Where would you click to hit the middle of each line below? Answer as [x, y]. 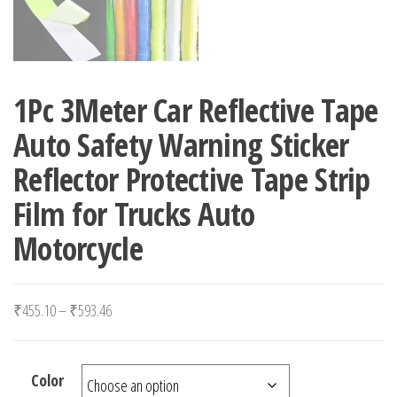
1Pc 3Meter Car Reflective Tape [196, 110]
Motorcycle [78, 249]
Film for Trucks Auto [134, 214]
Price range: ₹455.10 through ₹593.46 [207, 309]
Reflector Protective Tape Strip [192, 179]
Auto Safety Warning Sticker [181, 145]
